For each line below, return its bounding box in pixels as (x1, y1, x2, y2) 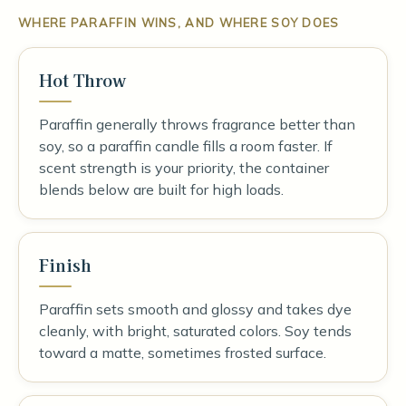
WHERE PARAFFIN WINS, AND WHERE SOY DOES (18, 15, 340, 30)
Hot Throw (39, 68, 126, 92)
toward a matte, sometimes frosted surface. (39, 343, 326, 362)
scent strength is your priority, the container (39, 159, 329, 177)
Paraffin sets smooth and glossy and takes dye (39, 300, 352, 318)
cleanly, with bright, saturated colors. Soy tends (39, 322, 352, 340)
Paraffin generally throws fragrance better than (39, 115, 355, 133)
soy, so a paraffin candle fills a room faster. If (39, 137, 333, 155)
